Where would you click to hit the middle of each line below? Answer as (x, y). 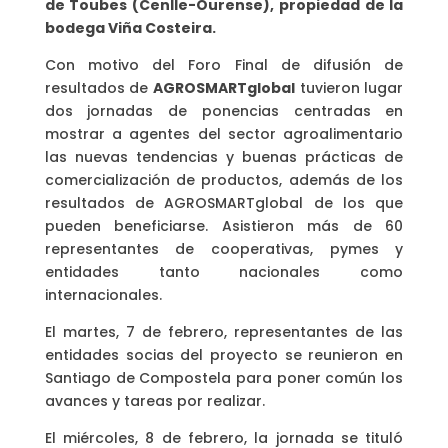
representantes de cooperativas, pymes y (224, 248)
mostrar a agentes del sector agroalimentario (224, 133)
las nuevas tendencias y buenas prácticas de (224, 156)
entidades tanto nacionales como (224, 271)
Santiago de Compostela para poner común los (224, 377)
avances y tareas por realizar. (154, 400)
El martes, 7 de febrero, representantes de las (224, 331)
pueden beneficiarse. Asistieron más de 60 (224, 225)
